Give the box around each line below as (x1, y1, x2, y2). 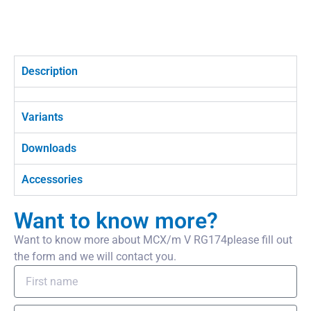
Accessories (22, 173, 83, 186)
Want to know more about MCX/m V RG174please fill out (14, 233, 292, 246)
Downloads (22, 142, 76, 155)
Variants (22, 110, 63, 124)
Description (22, 65, 78, 78)
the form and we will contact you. (14, 250, 176, 263)
